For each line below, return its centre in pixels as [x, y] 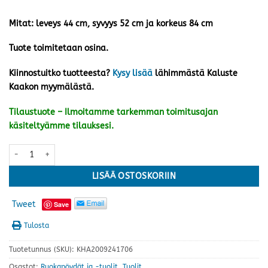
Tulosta [36, 226]
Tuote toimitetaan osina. [59, 48]
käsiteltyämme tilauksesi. [61, 126]
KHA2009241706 [105, 250]
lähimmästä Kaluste [196, 74]
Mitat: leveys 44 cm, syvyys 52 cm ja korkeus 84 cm [111, 23]
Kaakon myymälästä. [51, 87]
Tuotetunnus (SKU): [43, 250]
